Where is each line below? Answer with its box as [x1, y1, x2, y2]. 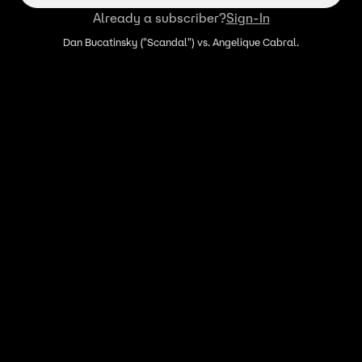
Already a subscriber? [92, 10, 226, 26]
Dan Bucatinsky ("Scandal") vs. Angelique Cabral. [63, 36, 299, 49]
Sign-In [225, 10, 270, 26]
